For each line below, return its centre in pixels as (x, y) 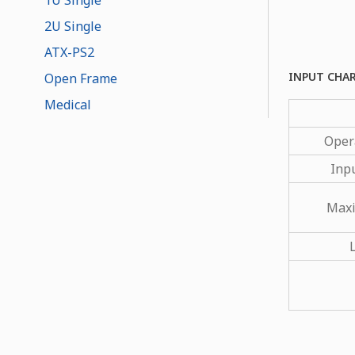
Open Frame (81, 78)
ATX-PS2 (70, 52)
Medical (68, 104)
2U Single (73, 26)
